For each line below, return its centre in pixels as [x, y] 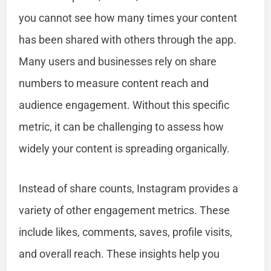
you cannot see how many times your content [128, 18]
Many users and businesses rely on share [118, 61]
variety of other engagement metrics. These [125, 210]
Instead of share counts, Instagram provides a [129, 188]
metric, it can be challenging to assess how [122, 126]
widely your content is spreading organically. [125, 148]
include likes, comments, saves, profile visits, [126, 232]
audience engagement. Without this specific [124, 105]
